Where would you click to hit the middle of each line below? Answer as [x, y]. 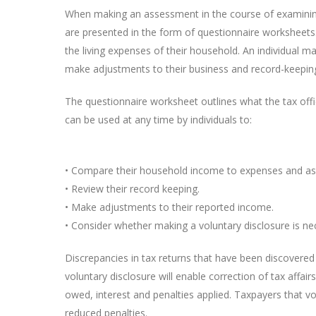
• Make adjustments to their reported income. [169, 207]
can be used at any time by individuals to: [158, 120]
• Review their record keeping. [132, 189]
